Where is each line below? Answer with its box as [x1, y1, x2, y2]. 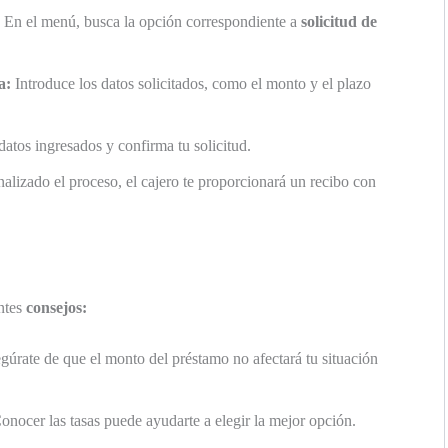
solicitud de [301, 12, 377, 30]
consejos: [26, 298, 87, 316]
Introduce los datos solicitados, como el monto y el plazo [11, 74, 371, 92]
